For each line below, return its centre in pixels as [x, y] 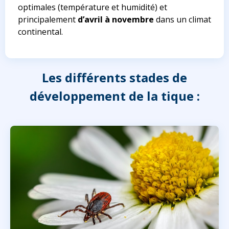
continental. [40, 32]
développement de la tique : [114, 96]
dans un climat [182, 20]
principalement [48, 20]
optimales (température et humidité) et [93, 7]
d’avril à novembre [116, 20]
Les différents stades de [114, 78]
